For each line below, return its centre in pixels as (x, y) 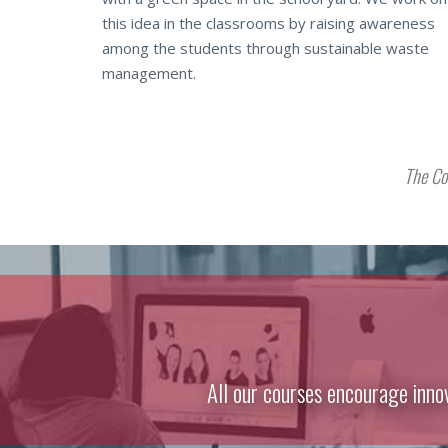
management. (149, 73)
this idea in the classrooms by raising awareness (268, 23)
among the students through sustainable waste (265, 48)
